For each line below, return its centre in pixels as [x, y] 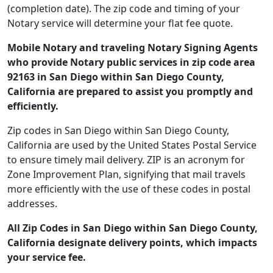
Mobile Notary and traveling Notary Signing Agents [133, 48]
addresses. [32, 204]
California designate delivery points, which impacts [132, 243]
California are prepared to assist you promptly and [130, 91]
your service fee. [47, 257]
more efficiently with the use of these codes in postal [129, 189]
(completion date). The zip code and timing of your [124, 9]
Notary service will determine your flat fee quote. [120, 23]
